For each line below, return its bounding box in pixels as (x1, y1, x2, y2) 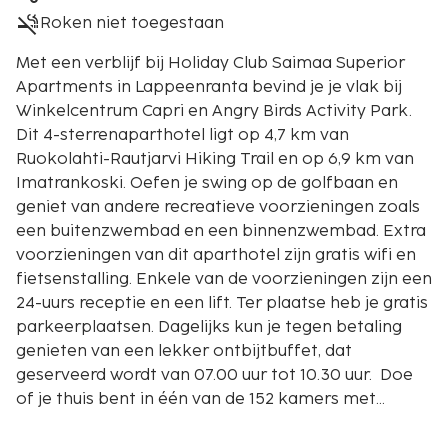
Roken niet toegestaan (40, 14, 224, 34)
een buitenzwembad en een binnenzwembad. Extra (16, 222, 426, 242)
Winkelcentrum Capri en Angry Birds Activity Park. (16, 102, 412, 122)
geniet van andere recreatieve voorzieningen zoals (16, 198, 420, 218)
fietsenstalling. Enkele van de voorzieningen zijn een (16, 270, 432, 290)
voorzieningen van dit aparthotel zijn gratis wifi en (16, 246, 416, 266)
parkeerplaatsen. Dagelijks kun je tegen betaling (16, 318, 402, 338)
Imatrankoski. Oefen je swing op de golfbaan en (16, 174, 398, 194)
